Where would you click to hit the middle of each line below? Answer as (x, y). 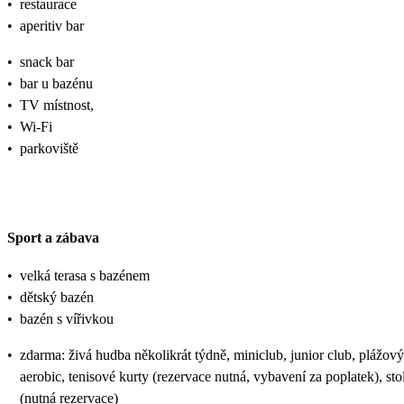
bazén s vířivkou (67, 318)
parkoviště (49, 149)
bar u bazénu (56, 84)
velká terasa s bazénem (85, 275)
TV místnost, (57, 106)
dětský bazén (57, 297)
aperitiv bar (52, 26)
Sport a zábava (53, 237)
